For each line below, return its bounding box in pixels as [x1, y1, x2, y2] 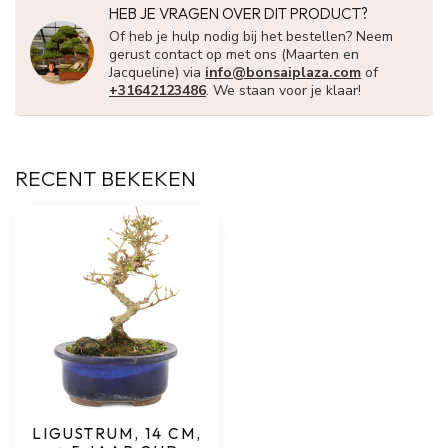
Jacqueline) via [109, 63, 205, 82]
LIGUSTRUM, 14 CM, [32, 424, 202, 443]
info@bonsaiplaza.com [205, 63, 361, 82]
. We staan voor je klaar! [206, 81, 361, 100]
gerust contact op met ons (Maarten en [109, 45, 359, 64]
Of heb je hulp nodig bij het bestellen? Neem [109, 27, 393, 46]
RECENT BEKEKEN [15, 165, 196, 191]
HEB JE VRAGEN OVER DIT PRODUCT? [109, 4, 368, 23]
